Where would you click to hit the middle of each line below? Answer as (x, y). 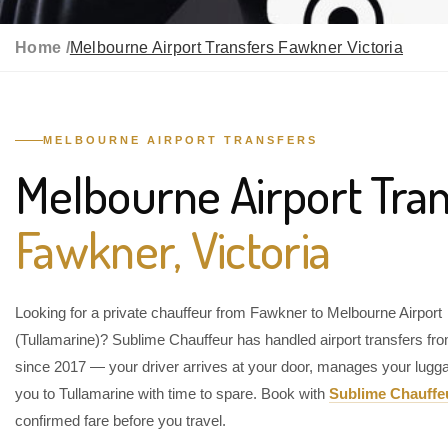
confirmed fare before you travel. (120, 420)
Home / (42, 47)
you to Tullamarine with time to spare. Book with (172, 393)
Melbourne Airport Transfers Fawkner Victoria (236, 47)
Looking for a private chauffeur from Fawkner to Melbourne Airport (228, 312)
